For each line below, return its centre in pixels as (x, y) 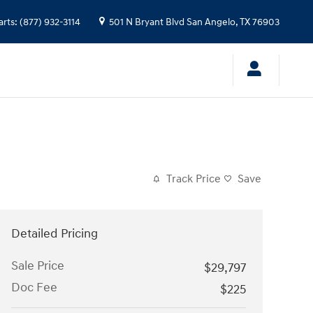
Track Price (194, 179)
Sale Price (38, 265)
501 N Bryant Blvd (147, 22)
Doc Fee (34, 287)
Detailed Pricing (54, 233)
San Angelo (211, 22)
